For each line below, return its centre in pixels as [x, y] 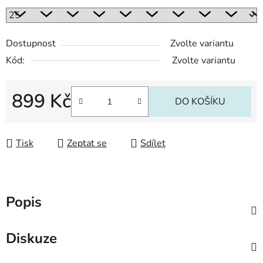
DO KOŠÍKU [200, 102]
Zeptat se [87, 144]
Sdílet [153, 144]
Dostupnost [31, 44]
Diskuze [31, 239]
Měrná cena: [37, 120]
